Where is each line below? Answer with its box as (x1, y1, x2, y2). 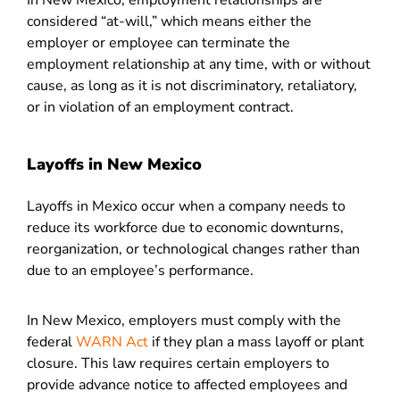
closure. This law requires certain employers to (27, 354, 329, 373)
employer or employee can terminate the (27, 33, 290, 53)
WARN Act (76, 332, 148, 352)
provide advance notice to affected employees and (27, 375, 347, 395)
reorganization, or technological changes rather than (27, 239, 360, 259)
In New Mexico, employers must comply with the (27, 311, 341, 330)
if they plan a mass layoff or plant (148, 332, 364, 352)
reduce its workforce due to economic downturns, (27, 218, 344, 237)
